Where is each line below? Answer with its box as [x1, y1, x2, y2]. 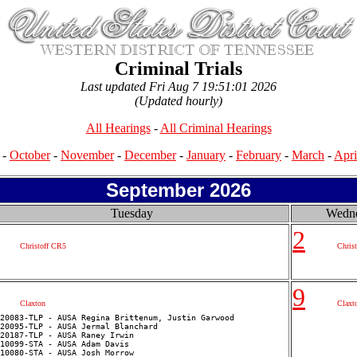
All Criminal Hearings [159, 121, 272, 135]
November [61, 148, 114, 162]
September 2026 [106, 179, 251, 201]
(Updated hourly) [135, 94, 222, 108]
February [236, 148, 281, 162]
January [186, 148, 226, 162]
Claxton [20, 299, 45, 308]
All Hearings [85, 121, 151, 135]
